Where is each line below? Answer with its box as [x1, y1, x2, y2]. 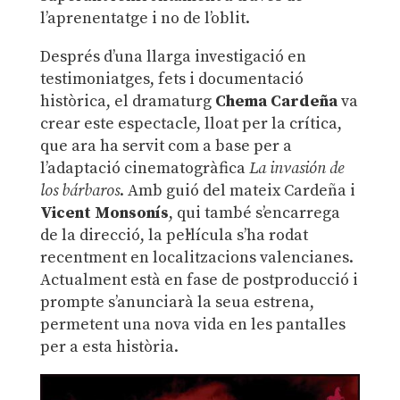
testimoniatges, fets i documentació [39, 68, 304, 89]
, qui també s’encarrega [168, 202, 340, 223]
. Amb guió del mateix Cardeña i [119, 179, 355, 201]
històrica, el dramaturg [39, 90, 215, 112]
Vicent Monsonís [39, 202, 169, 223]
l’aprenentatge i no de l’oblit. [39, 7, 250, 29]
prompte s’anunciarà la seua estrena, [39, 291, 314, 312]
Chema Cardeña [214, 90, 337, 112]
